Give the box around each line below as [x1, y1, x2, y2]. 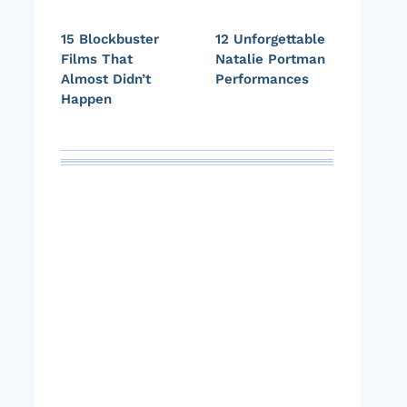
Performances [215, 71, 309, 88]
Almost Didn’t [61, 71, 151, 88]
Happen [61, 91, 112, 108]
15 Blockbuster [61, 31, 159, 48]
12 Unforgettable [215, 31, 325, 48]
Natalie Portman [215, 51, 325, 68]
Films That [61, 51, 133, 68]
